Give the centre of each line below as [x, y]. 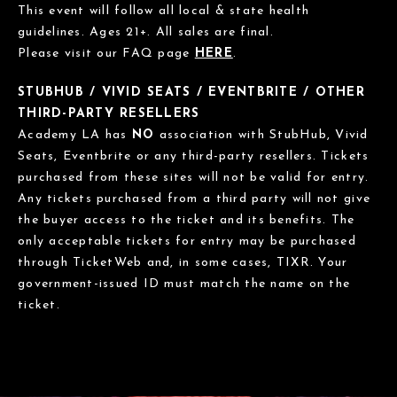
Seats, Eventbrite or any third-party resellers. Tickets [194, 156]
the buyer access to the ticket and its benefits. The [187, 220]
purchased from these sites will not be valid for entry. [194, 177]
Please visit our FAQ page [106, 53]
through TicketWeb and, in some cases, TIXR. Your [183, 262]
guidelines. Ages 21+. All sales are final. [146, 32]
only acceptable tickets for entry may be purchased [187, 241]
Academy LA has [75, 135]
